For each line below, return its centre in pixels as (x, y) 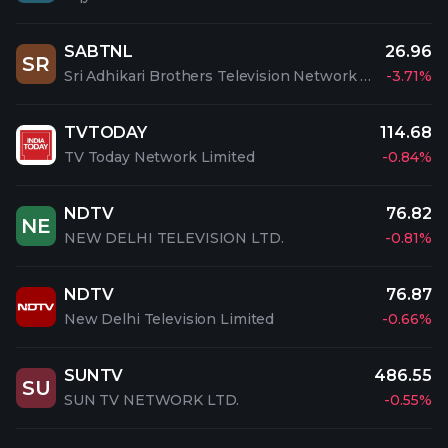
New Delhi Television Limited (169, 319)
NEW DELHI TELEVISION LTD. (174, 238)
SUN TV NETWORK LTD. (152, 400)
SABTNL (99, 51)
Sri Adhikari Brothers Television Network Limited (366, 76)
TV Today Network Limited (159, 157)
